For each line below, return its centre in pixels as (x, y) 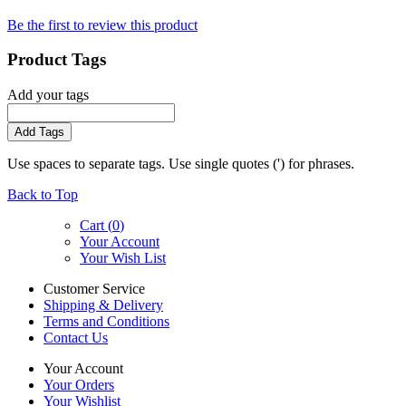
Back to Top (43, 195)
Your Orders (79, 385)
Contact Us (76, 338)
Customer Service (94, 289)
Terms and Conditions (106, 322)
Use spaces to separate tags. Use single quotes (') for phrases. (181, 164)
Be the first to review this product (102, 24)
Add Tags (39, 132)
